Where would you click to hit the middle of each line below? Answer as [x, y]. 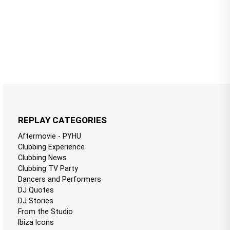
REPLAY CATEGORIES [62, 120]
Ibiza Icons [36, 223]
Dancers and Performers [59, 179]
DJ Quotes [36, 190]
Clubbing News [42, 158]
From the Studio [45, 212]
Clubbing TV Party [48, 169]
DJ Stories [35, 201]
